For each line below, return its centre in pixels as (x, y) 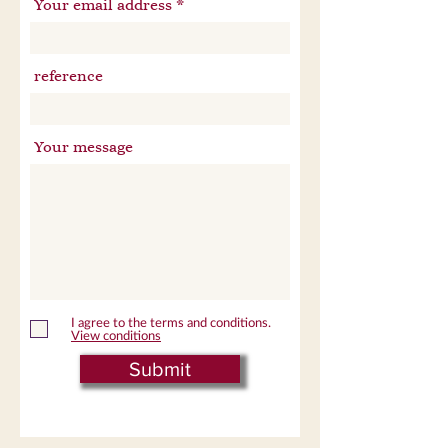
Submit (160, 369)
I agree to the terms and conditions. (171, 322)
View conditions (116, 335)
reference (68, 76)
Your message (83, 147)
